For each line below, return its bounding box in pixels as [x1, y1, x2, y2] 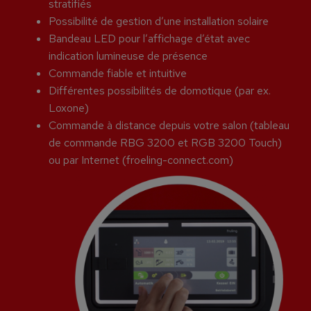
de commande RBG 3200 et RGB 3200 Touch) [49, 135, 282, 151]
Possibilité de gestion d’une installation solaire [49, 14, 269, 29]
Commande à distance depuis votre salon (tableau [49, 118, 289, 133]
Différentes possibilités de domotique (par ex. [49, 83, 271, 99]
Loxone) [49, 101, 89, 116]
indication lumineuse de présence [49, 49, 208, 64]
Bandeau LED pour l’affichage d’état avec [49, 31, 250, 47]
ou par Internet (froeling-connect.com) [49, 153, 233, 168]
